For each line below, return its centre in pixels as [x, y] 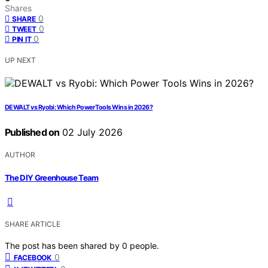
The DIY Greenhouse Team [52, 177]
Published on [32, 133]
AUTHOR [20, 155]
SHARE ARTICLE [33, 224]
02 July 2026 [91, 133]
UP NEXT [20, 60]
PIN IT [22, 39]
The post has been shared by [63, 245]
